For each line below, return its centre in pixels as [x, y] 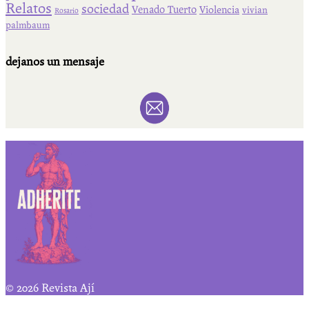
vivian [255, 10]
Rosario [67, 10]
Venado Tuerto [164, 9]
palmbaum [28, 25]
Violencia [219, 10]
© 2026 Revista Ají [50, 288]
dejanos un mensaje [55, 62]
